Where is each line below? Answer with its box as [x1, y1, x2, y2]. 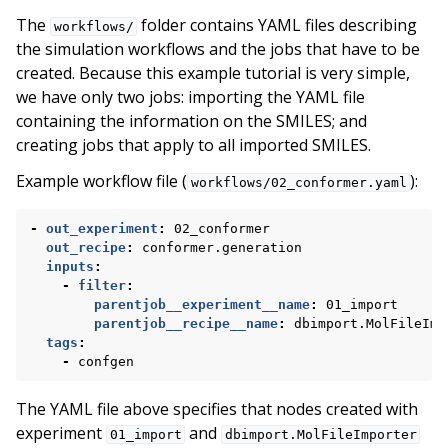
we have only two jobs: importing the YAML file [16, 86, 365, 108]
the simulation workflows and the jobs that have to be [16, 38, 420, 60]
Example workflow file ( [16, 170, 187, 192]
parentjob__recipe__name [94, 316, 278, 331]
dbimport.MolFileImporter [224, 427, 417, 442]
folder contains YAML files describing [137, 14, 418, 36]
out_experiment [46, 221, 158, 236]
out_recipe [46, 240, 126, 255]
